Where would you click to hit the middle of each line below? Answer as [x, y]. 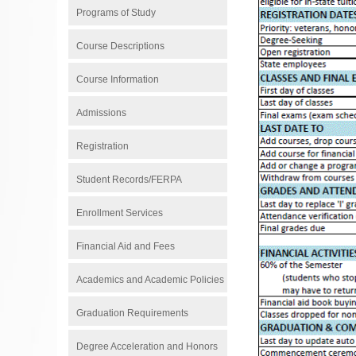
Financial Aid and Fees [126, 246]
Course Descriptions [120, 46]
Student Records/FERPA [129, 180]
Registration [103, 146]
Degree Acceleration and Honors [147, 346]
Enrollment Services [120, 213]
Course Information [118, 79]
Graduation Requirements [132, 313]
